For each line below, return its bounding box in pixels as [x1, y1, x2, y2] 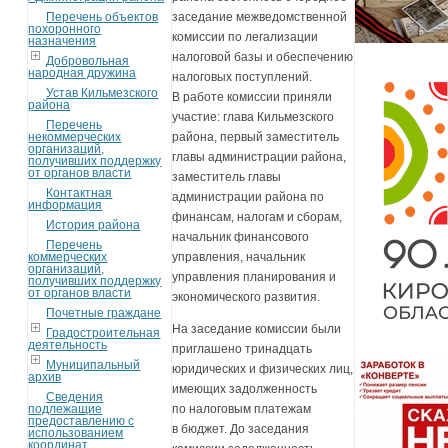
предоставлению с [28, 413, 135, 428]
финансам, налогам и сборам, [172, 210, 343, 225]
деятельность [28, 337, 108, 352]
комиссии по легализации [172, 30, 319, 45]
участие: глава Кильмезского [172, 110, 335, 125]
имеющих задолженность [172, 382, 318, 397]
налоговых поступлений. [172, 70, 313, 85]
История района [46, 217, 141, 232]
